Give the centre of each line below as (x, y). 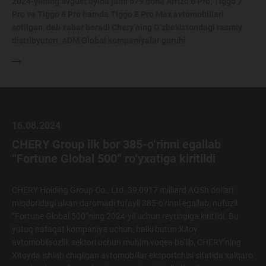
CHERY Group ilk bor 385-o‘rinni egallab (116, 144)
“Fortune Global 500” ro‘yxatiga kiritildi (114, 158)
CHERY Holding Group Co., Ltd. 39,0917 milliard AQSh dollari (123, 190)
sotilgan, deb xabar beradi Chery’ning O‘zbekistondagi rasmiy (127, 27)
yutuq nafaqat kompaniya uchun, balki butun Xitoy (105, 229)
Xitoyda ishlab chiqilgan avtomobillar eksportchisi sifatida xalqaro (132, 255)
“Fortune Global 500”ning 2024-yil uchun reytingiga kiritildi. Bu (125, 216)
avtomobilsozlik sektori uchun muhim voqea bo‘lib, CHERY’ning (126, 242)
